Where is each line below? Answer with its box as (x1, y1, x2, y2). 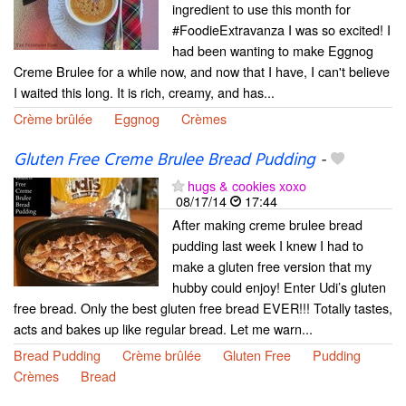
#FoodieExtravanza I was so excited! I (172, 20, 391, 40)
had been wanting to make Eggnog (172, 41, 373, 61)
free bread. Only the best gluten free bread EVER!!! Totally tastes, (14, 298, 392, 318)
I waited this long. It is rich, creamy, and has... (14, 82, 275, 102)
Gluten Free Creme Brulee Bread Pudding (14, 147, 315, 175)
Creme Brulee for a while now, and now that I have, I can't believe (14, 62, 390, 82)
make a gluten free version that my (172, 256, 372, 276)
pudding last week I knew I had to (172, 236, 363, 256)
